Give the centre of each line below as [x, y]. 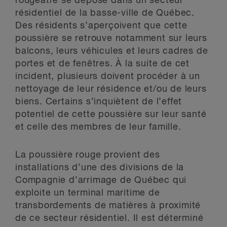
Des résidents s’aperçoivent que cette [101, 26]
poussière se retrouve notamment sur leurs [111, 39]
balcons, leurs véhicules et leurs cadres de [112, 51]
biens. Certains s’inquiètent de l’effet [99, 102]
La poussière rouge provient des [88, 155]
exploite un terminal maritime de [88, 193]
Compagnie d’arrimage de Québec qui [101, 180]
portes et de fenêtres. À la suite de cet [102, 64]
